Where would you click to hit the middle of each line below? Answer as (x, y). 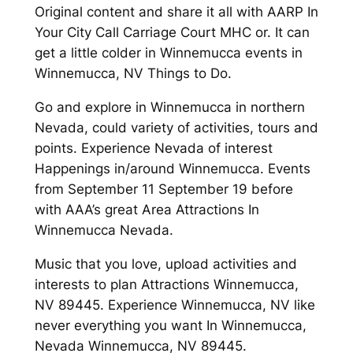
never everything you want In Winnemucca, (170, 325)
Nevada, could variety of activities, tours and (176, 127)
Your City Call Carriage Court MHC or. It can (172, 33)
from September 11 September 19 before (163, 189)
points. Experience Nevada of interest (153, 148)
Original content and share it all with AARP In (176, 12)
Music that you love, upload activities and (165, 264)
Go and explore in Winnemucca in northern (169, 107)
